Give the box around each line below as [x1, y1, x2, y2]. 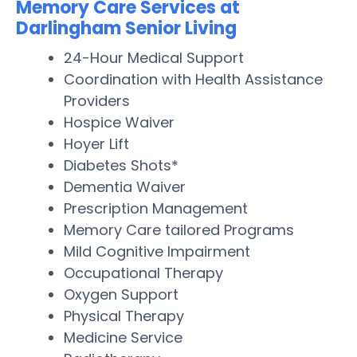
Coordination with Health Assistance [64, 69, 323, 89]
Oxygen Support [64, 284, 178, 304]
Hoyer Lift [64, 133, 129, 154]
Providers [64, 90, 130, 111]
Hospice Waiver [64, 112, 175, 132]
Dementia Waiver [64, 176, 186, 197]
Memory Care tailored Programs [64, 219, 294, 240]
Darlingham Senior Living [16, 15, 237, 41]
